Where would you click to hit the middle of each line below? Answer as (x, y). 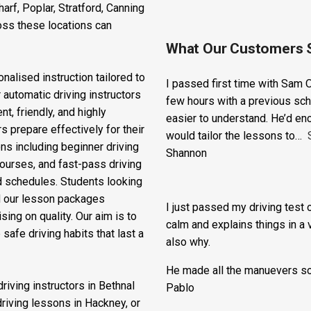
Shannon (186, 194)
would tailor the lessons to (230, 177)
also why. (188, 283)
